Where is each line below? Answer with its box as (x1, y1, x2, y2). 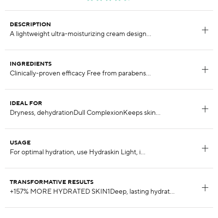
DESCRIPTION (10, 21, 51, 28)
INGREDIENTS (10, 60, 52, 68)
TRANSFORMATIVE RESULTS (10, 179, 93, 186)
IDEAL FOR (10, 100, 42, 107)
